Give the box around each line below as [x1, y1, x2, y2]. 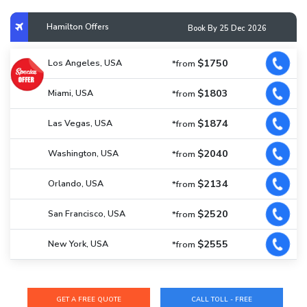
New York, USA [47, 238, 108, 250]
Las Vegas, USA [47, 117, 112, 130]
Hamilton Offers [47, 21, 109, 33]
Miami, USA [47, 87, 93, 99]
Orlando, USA [47, 177, 103, 190]
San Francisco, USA [47, 208, 125, 220]
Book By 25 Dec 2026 [187, 23, 267, 34]
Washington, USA [47, 147, 119, 160]
